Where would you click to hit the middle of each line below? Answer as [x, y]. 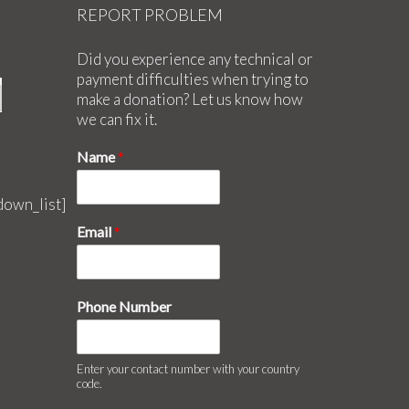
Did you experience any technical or [194, 58]
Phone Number [124, 306]
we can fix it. [116, 119]
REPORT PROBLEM [149, 14]
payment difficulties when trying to [192, 79]
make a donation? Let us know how [189, 99]
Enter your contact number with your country [188, 368]
